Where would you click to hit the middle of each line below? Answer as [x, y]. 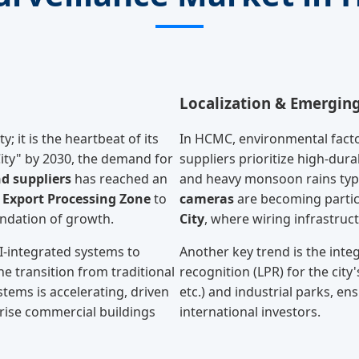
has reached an [119, 179]
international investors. [250, 312]
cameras [207, 199]
